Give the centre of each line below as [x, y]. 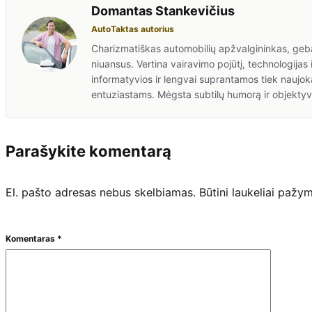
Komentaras [31, 238]
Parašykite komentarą [88, 151]
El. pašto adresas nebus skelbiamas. [101, 192]
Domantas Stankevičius [163, 10]
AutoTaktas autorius [133, 29]
